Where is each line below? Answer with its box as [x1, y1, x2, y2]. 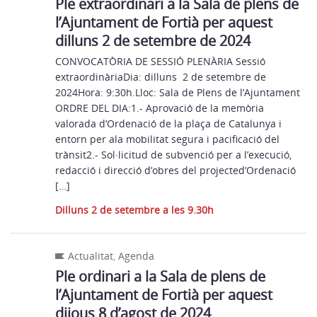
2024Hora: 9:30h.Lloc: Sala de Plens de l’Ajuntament [55, 86, 306, 99]
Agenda [118, 249, 155, 263]
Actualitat [68, 249, 114, 263]
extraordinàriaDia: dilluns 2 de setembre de [55, 70, 267, 83]
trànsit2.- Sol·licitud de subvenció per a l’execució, [55, 148, 292, 161]
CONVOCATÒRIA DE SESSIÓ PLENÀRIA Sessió [55, 54, 266, 68]
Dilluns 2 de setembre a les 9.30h [55, 203, 214, 217]
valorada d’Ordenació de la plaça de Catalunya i [55, 117, 282, 130]
